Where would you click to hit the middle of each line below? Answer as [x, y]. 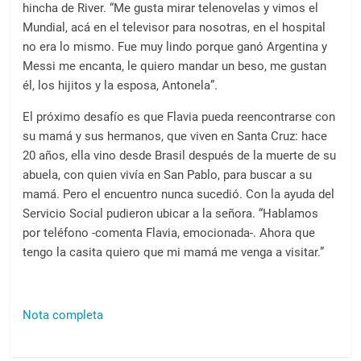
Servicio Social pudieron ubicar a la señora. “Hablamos [171, 214]
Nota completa [63, 315]
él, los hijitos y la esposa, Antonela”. [120, 85]
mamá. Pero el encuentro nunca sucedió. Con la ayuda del [179, 194]
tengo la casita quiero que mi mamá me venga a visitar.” [174, 252]
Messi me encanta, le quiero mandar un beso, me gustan [175, 66]
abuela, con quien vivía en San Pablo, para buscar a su [168, 175]
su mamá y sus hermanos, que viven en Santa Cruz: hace [175, 136]
